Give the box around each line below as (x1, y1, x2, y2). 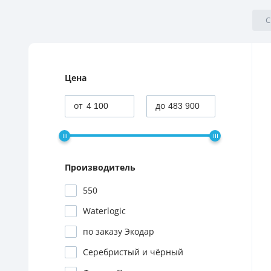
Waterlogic (83, 206, 126, 216)
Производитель (65, 163, 135, 172)
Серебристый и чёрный (83, 247, 183, 257)
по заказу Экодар (83, 227, 154, 237)
